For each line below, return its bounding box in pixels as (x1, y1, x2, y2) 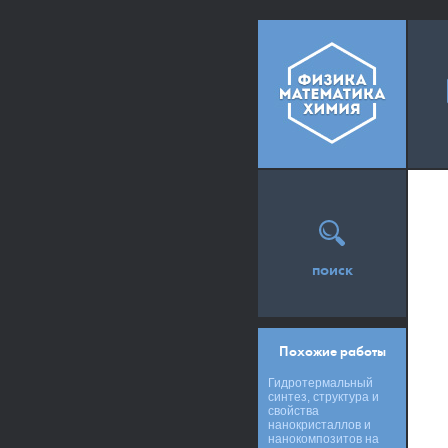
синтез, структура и (268, 390, 379, 404)
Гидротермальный (268, 376, 373, 390)
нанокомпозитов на (268, 432, 379, 446)
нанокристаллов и (268, 418, 371, 432)
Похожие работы (278, 343, 386, 360)
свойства (268, 404, 319, 418)
